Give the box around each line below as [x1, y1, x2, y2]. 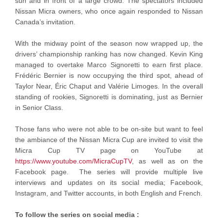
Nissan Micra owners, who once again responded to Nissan [15, 7, 203, 16]
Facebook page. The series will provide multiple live [15, 168, 203, 176]
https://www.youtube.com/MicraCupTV [15, 157, 132, 165]
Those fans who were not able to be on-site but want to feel [15, 125, 203, 133]
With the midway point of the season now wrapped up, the [15, 39, 203, 48]
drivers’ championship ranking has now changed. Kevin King [15, 50, 203, 58]
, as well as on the [132, 157, 203, 165]
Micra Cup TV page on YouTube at [15, 146, 203, 155]
